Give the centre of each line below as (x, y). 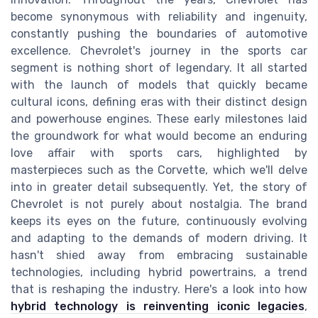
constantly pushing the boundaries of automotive (159, 34)
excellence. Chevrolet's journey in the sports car (159, 51)
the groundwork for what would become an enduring (159, 136)
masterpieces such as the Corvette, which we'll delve (159, 170)
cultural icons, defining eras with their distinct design (159, 102)
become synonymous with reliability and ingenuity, (159, 17)
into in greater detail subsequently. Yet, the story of (159, 187)
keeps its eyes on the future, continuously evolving (159, 221)
